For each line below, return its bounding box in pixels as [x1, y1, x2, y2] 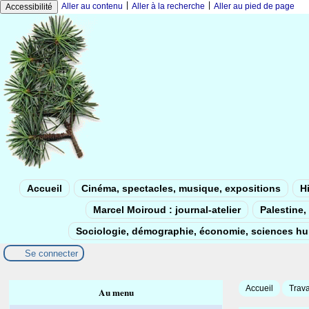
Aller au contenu [61, 1, 123, 11]
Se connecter [25, 248, 78, 259]
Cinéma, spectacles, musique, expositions [81, 183, 281, 194]
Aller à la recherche [132, 1, 205, 11]
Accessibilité [6, 2, 52, 12]
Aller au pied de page [214, 1, 295, 11]
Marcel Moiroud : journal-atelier [93, 204, 241, 215]
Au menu [98, 286, 134, 299]
